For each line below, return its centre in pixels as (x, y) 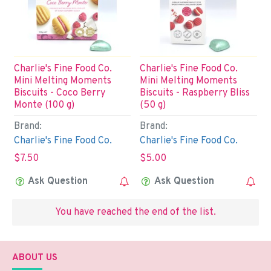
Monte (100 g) (44, 106)
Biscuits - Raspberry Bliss (195, 93)
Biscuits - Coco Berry (59, 93)
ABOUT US (35, 258)
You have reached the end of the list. (135, 212)
